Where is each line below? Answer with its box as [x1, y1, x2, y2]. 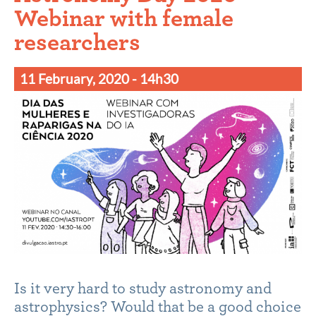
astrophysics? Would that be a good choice [14, 298, 301, 315]
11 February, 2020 [19, 71, 132, 87]
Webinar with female [14, 6, 233, 31]
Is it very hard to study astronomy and [14, 280, 272, 296]
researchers [14, 30, 140, 55]
